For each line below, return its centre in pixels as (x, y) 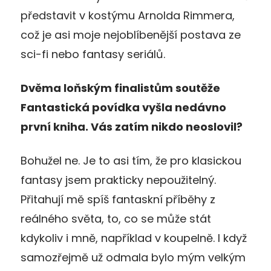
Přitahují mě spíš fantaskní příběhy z (118, 199)
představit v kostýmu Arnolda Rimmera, (128, 15)
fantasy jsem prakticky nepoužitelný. (118, 180)
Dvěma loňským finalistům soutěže (120, 88)
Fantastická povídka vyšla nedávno (123, 107)
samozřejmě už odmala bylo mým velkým (133, 257)
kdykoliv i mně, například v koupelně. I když (134, 238)
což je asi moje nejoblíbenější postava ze (131, 34)
